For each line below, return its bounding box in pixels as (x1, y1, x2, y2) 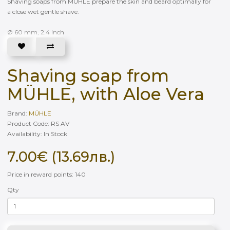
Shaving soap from (7, 65, 169, 86)
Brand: (7, 109, 29, 117)
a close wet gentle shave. (7, 7, 79, 15)
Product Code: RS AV (7, 119, 69, 127)
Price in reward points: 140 (7, 170, 86, 178)
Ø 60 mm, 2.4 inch (7, 28, 64, 36)
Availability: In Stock (7, 129, 67, 138)
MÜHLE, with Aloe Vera (7, 83, 204, 104)
